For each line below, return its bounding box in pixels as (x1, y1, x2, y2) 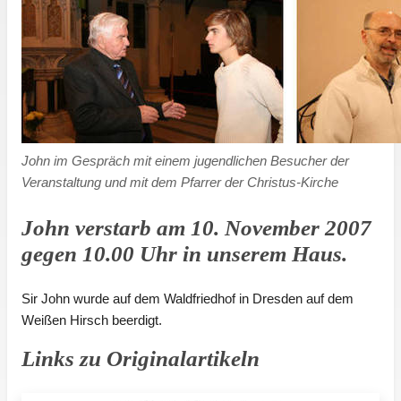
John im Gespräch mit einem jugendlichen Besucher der (21, 153, 349, 169)
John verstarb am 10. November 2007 (21, 216, 371, 241)
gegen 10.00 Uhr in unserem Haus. (21, 242, 347, 267)
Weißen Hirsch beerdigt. (21, 312, 162, 328)
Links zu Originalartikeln (21, 346, 260, 371)
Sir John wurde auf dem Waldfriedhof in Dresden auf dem (21, 291, 354, 307)
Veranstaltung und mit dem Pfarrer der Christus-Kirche (21, 175, 338, 191)
